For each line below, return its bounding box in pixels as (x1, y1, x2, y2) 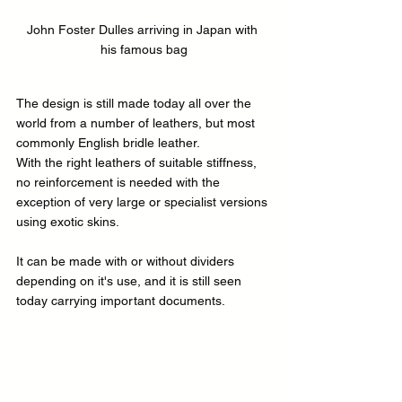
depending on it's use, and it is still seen (16, 273, 245, 288)
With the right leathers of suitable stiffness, (16, 154, 260, 170)
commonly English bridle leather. (16, 135, 200, 150)
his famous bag (100, 41, 188, 57)
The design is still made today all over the (16, 95, 255, 110)
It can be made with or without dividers (16, 253, 238, 268)
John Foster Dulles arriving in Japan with (26, 22, 261, 37)
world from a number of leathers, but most (16, 115, 258, 130)
